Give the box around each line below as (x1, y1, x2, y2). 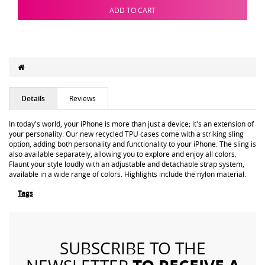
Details (21, 93, 45, 104)
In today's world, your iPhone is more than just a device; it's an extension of (9, 119, 254, 128)
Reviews (69, 93, 96, 103)
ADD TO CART (109, 5, 156, 15)
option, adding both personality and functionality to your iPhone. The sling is (9, 139, 256, 148)
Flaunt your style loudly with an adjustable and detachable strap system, (9, 159, 244, 169)
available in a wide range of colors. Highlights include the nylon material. (9, 169, 246, 179)
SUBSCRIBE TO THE (59, 237, 206, 259)
